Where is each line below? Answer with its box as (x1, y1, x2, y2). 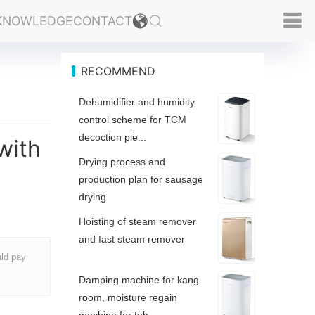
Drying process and (79, 156, 166, 167)
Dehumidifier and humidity (79, 96, 195, 108)
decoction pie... (79, 131, 147, 143)
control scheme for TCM (79, 114, 187, 125)
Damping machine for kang (79, 274, 200, 285)
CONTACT (72, 13, 132, 28)
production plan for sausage (79, 174, 204, 185)
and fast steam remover (79, 233, 186, 245)
